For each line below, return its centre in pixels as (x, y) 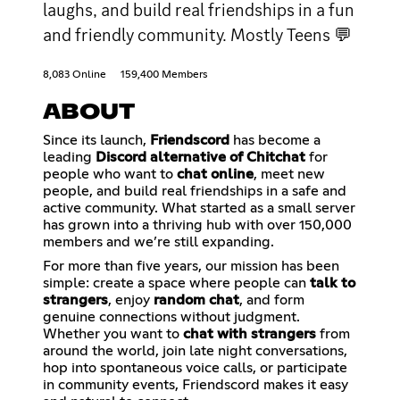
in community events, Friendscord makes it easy (196, 384)
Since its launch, (96, 140)
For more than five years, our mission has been (191, 266)
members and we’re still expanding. (158, 242)
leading (69, 157)
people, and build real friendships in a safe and (195, 191)
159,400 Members (164, 75)
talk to (333, 283)
